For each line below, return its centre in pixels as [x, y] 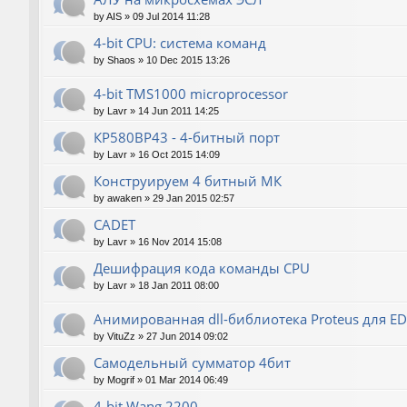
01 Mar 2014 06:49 [187, 380]
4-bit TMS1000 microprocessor [191, 94]
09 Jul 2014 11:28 [171, 16]
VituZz [121, 337]
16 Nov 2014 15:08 [180, 242]
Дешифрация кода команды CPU [202, 268]
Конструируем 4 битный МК [188, 181]
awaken [124, 199]
